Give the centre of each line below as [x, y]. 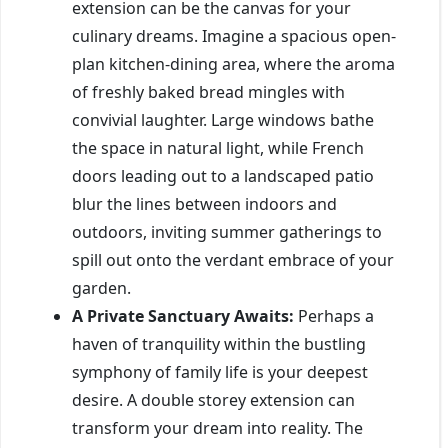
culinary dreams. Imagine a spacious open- [234, 35]
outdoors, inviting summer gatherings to [227, 231]
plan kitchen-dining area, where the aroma [233, 63]
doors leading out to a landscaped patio [223, 175]
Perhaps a [334, 315]
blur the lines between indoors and [204, 203]
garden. [101, 287]
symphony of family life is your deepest [220, 371]
